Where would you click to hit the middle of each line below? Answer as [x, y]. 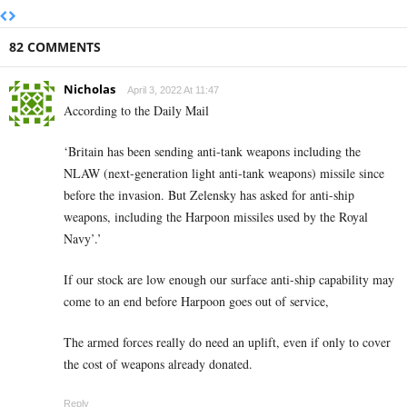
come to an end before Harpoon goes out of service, [196, 302]
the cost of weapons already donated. [158, 364]
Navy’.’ [83, 239]
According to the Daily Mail [136, 111]
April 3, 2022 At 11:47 [173, 90]
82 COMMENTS [55, 47]
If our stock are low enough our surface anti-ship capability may [229, 280]
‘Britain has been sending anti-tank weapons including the [212, 152]
